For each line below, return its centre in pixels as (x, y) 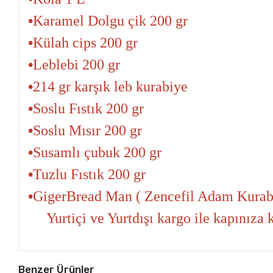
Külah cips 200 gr (86, 43)
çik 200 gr (158, 21)
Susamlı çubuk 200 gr (97, 153)
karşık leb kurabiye (131, 87)
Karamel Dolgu (81, 21)
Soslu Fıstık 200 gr (89, 109)
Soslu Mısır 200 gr (88, 131)
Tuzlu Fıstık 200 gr (90, 175)
